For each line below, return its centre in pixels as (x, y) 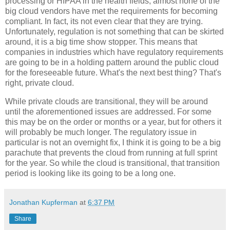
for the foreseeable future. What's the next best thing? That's (113, 73)
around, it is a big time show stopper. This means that (101, 42)
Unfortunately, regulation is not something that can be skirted (114, 32)
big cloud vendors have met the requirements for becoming (111, 11)
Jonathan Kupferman (43, 203)
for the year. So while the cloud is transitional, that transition (112, 163)
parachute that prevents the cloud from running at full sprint (111, 153)
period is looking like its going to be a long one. (90, 174)
